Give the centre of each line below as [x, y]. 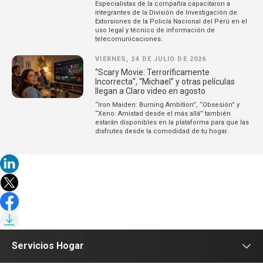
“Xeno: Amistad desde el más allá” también [163, 113]
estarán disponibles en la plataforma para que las [172, 122]
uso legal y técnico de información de [155, 30]
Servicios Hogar [48, 245]
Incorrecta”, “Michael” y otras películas [165, 81]
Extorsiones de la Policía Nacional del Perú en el [171, 21]
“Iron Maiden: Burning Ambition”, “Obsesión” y [168, 104]
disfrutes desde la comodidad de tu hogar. [162, 131]
